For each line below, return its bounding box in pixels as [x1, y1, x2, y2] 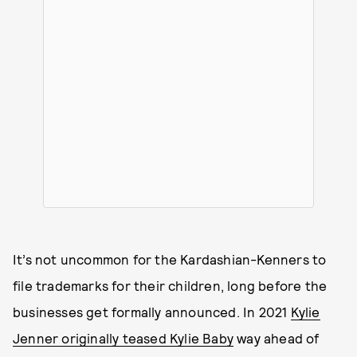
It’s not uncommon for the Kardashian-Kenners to [13, 251, 327, 267]
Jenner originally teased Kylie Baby [13, 330, 233, 346]
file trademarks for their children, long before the [13, 277, 328, 293]
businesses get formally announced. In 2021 [13, 304, 291, 320]
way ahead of [233, 330, 320, 346]
